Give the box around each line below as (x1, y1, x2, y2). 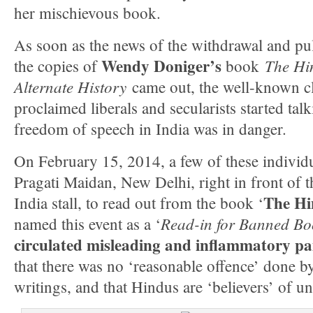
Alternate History (14, 75, 126, 97)
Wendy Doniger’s (101, 54, 221, 78)
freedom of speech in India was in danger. (14, 118, 286, 139)
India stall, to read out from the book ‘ (14, 192, 263, 213)
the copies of (14, 55, 101, 76)
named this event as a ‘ (14, 213, 161, 234)
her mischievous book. (14, 2, 161, 23)
